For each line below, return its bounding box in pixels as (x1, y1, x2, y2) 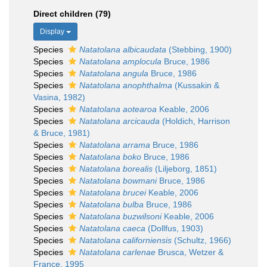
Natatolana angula (79, 69, 148, 78)
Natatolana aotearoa (79, 104, 157, 114)
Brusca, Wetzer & (156, 247, 223, 257)
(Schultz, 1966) (172, 235, 231, 245)
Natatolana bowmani (79, 176, 157, 185)
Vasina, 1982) (33, 92, 85, 102)
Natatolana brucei (79, 188, 146, 197)
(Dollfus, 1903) (145, 223, 203, 233)
